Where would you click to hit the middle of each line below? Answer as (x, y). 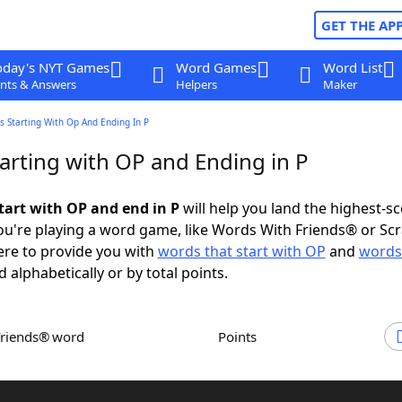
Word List (352, 67)
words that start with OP (241, 251)
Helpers (196, 84)
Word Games (216, 67)
